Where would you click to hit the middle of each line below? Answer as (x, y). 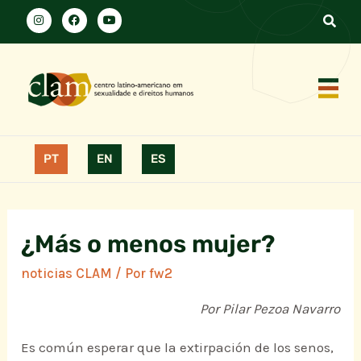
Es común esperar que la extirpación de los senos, (178, 348)
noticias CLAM (67, 274)
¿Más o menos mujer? (148, 245)
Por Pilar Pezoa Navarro (270, 309)
